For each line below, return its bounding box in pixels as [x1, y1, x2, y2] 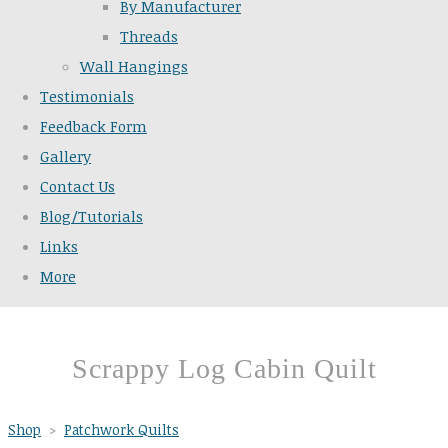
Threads [120, 26, 178, 47]
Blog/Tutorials [40, 206, 143, 227]
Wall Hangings [80, 56, 188, 77]
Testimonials [40, 86, 134, 107]
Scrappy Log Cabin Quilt [71, 353, 377, 385]
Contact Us [40, 176, 115, 197]
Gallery [40, 146, 91, 167]
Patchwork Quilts [64, 420, 179, 440]
